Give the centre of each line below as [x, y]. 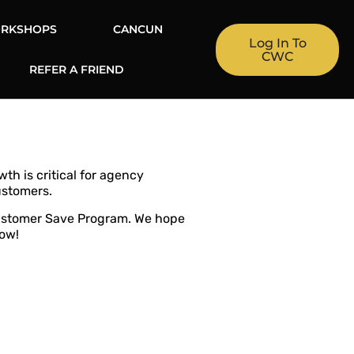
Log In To [277, 43]
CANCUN [137, 29]
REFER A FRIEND [77, 69]
